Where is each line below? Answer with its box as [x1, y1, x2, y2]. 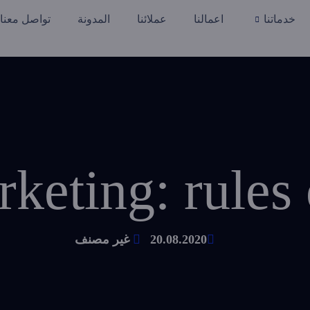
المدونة [77, 13, 110, 25]
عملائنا [137, 13, 167, 25]
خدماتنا [264, 13, 295, 25]
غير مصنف [75, 232, 129, 246]
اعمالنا [194, 13, 224, 25]
